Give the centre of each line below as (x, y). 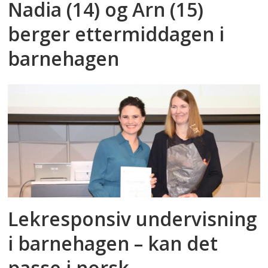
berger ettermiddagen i (116, 33)
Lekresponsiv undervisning (133, 218)
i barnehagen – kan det (113, 243)
